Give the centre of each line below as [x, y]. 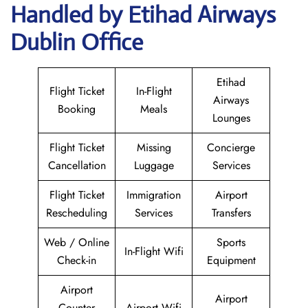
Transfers [231, 213]
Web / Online [77, 242]
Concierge [231, 147]
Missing [154, 147]
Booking [77, 109]
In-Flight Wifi [154, 251]
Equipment [231, 260]
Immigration [154, 195]
